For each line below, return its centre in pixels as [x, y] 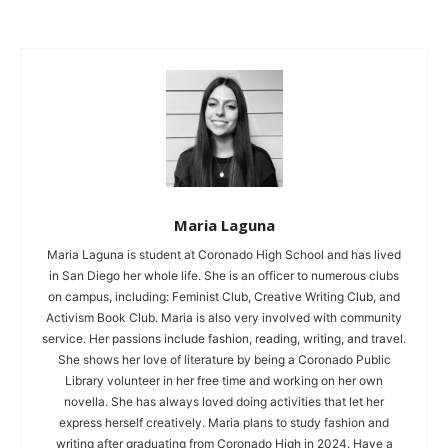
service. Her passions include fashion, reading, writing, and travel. [224, 338]
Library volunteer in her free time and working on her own [224, 380]
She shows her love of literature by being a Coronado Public [224, 359]
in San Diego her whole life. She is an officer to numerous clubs [224, 275]
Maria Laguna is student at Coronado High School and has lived [224, 254]
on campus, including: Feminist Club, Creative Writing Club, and [224, 296]
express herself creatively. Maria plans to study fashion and [224, 422]
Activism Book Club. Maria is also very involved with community [224, 317]
